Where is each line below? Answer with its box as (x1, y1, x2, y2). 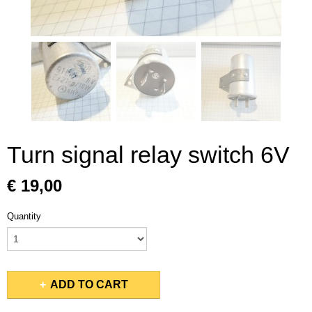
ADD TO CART (49, 279, 128, 290)
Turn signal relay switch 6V (7, 141, 290, 168)
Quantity (7, 211, 41, 221)
